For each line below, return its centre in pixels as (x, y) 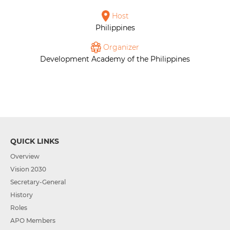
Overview (25, 156)
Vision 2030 (28, 169)
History (22, 195)
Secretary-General (38, 182)
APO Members (33, 220)
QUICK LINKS (35, 141)
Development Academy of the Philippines (115, 59)
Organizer (120, 47)
